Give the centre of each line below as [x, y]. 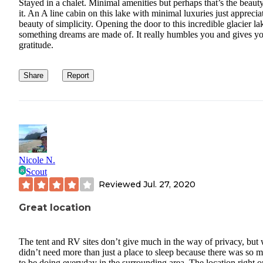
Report [78, 76]
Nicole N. [37, 160]
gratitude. [36, 45]
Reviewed [121, 184]
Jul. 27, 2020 [169, 184]
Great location [55, 208]
